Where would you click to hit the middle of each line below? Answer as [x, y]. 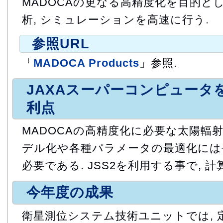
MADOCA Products [86, 63]
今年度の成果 [70, 192]
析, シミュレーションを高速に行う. [115, 19]
